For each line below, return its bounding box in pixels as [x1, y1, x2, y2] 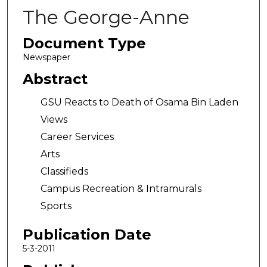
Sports [40, 200, 72, 212]
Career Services [40, 131, 114, 143]
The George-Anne [22, 5, 190, 29]
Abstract [22, 70, 88, 88]
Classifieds [40, 166, 88, 178]
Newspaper [22, 52, 70, 63]
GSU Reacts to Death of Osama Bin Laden [40, 97, 238, 108]
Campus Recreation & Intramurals [40, 183, 201, 195]
